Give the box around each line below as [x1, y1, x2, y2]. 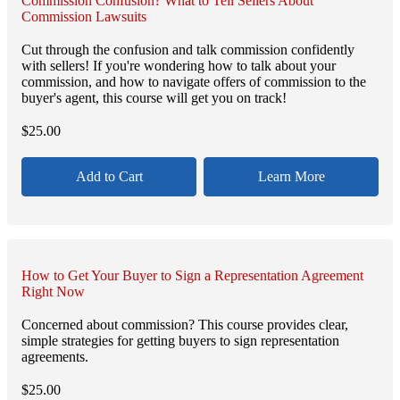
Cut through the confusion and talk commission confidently [21, 42, 354, 58]
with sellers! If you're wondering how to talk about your [21, 58, 336, 74]
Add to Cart [75, 168, 143, 184]
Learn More [257, 168, 325, 184]
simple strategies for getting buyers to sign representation [21, 332, 339, 348]
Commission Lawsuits [21, 9, 146, 24]
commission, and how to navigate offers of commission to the [21, 74, 366, 90]
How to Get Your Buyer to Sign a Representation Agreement [21, 267, 363, 283]
